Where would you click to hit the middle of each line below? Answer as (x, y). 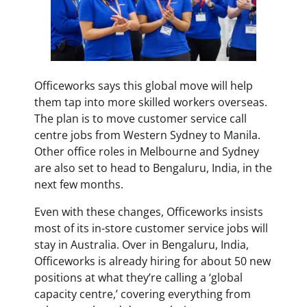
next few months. (79, 184)
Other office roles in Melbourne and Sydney (147, 151)
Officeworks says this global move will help (144, 86)
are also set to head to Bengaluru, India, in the (153, 168)
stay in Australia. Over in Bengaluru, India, (142, 245)
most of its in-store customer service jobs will (151, 228)
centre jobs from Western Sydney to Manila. (147, 135)
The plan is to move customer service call (140, 119)
